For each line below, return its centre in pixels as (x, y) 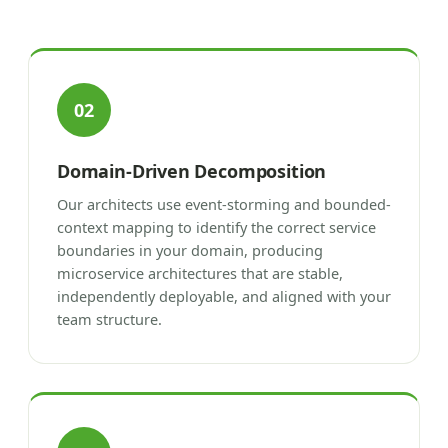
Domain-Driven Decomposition (192, 170)
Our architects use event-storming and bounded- (224, 203)
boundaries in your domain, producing (190, 249)
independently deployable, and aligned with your (224, 295)
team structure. (109, 318)
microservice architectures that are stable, (200, 272)
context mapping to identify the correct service (216, 226)
